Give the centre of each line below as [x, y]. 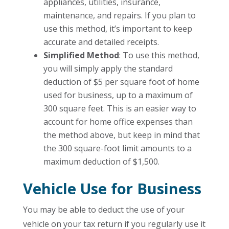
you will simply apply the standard [108, 68]
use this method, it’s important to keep [118, 29]
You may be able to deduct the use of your [104, 210]
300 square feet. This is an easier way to [120, 108]
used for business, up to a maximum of [118, 95]
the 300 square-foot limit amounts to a [117, 148]
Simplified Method [81, 55]
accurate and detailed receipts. [101, 42]
